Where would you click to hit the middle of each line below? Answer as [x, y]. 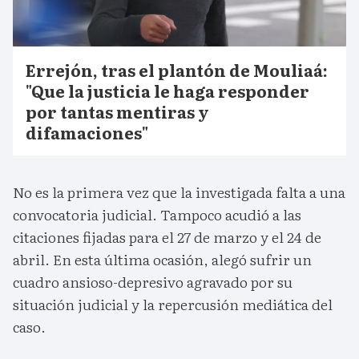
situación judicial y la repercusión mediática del [173, 305]
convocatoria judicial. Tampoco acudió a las [157, 215]
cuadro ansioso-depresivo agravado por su [153, 282]
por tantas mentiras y [117, 112]
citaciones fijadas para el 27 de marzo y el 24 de [167, 237]
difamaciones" [87, 133]
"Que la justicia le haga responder [167, 91]
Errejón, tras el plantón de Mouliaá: [177, 70]
